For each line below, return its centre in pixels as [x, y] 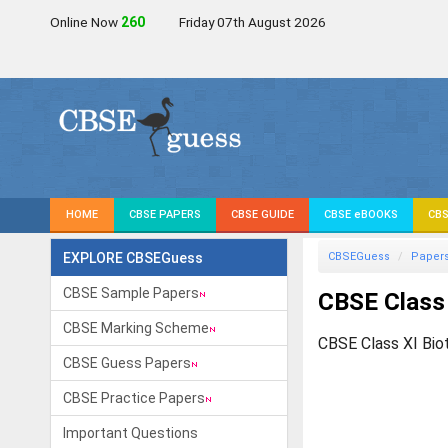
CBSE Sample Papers [131, 293]
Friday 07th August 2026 [252, 22]
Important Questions [130, 433]
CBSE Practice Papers [134, 398]
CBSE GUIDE [262, 214]
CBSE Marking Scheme [136, 328]
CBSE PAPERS [165, 214]
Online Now [85, 22]
